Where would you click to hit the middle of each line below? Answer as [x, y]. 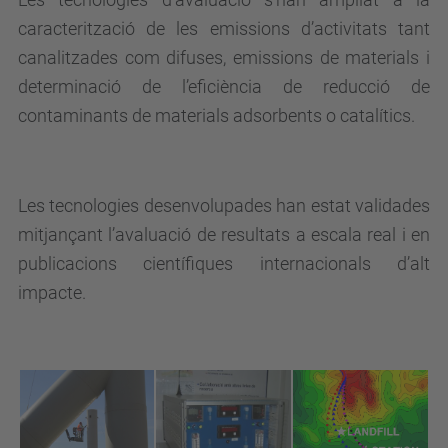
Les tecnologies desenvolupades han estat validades [224, 205]
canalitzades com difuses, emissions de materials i [224, 57]
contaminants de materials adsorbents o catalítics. [216, 115]
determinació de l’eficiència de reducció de [224, 86]
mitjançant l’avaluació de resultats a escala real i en [224, 234]
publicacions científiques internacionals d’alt [224, 263]
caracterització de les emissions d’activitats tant [224, 28]
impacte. [52, 292]
